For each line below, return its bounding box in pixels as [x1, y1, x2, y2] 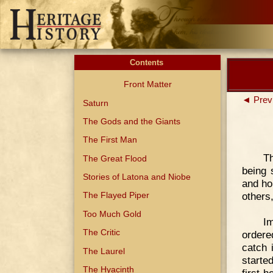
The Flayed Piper [83, 190, 150, 200]
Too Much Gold [83, 208, 142, 219]
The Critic [83, 227, 121, 238]
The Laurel [83, 246, 126, 256]
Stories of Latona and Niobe [83, 172, 191, 182]
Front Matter [123, 79, 172, 90]
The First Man [83, 135, 138, 145]
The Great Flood [83, 153, 147, 163]
